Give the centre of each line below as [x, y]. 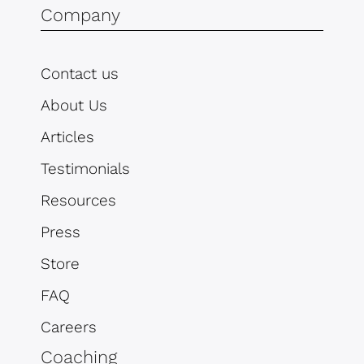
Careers [69, 327]
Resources [78, 201]
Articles [67, 137]
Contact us [80, 74]
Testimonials [85, 169]
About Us [74, 106]
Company [80, 15]
